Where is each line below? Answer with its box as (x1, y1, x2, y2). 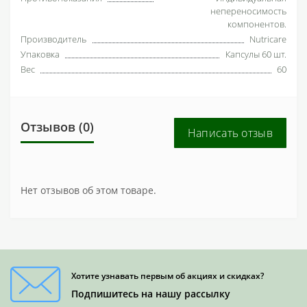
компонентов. (228, 17, 286, 30)
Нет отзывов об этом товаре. (21, 183, 156, 197)
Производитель (21, 32, 86, 45)
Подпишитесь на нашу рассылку (71, 286, 230, 300)
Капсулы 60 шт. (225, 47, 286, 60)
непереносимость (210, 4, 286, 17)
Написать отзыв (187, 125, 273, 140)
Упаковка (21, 47, 60, 60)
